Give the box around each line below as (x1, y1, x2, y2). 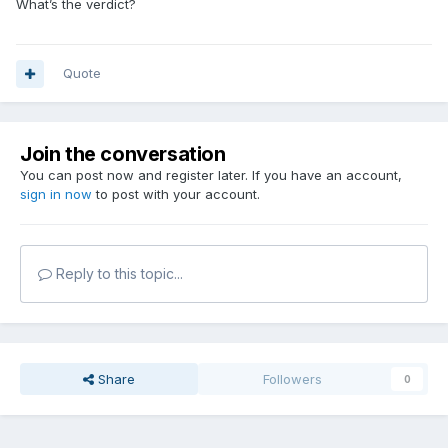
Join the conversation (20, 142, 226, 167)
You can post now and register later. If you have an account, (20, 167, 402, 184)
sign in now (20, 186, 92, 203)
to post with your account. (92, 186, 260, 203)
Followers (263, 371, 323, 388)
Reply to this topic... (52, 265, 183, 283)
